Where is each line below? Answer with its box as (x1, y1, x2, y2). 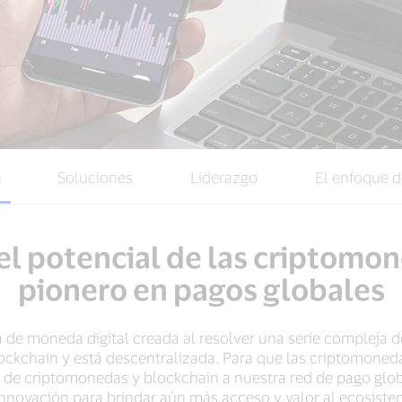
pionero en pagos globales (17, 271, 385, 307)
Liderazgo (189, 168, 258, 187)
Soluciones (57, 168, 133, 187)
